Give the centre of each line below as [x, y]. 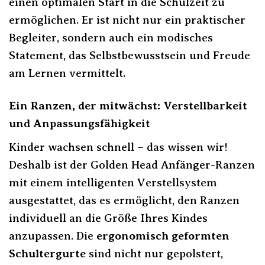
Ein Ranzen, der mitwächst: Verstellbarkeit [128, 105]
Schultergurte [47, 253]
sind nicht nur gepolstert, [154, 253]
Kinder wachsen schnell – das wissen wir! [118, 147]
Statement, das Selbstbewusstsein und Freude [130, 55]
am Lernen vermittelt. [67, 73]
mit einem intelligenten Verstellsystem [113, 182]
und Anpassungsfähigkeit [80, 123]
